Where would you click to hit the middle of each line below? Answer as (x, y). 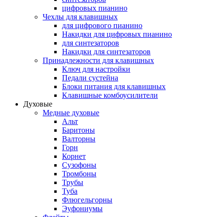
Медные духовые (71, 113)
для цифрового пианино (102, 26)
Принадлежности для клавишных (98, 61)
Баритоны (78, 130)
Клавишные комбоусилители (110, 95)
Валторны (79, 139)
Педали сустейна (90, 78)
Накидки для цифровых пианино (117, 34)
